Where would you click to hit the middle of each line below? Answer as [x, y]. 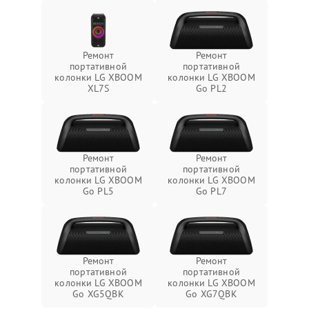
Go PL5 [98, 191]
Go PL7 [211, 191]
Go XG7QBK [211, 294]
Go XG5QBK [98, 294]
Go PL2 [211, 88]
